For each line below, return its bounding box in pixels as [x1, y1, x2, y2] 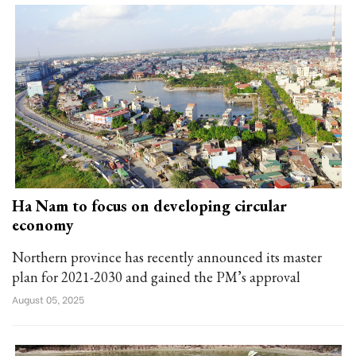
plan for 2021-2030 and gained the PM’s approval [12, 268, 300, 286]
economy [12, 215, 73, 235]
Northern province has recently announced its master [12, 248, 322, 266]
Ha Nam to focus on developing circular [12, 195, 287, 216]
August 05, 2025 [12, 292, 84, 306]
